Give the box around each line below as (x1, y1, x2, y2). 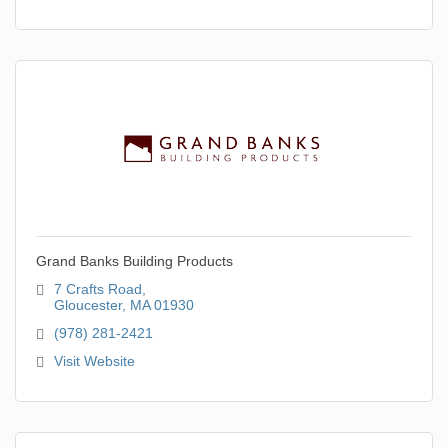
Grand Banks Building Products (36, 253, 233, 269)
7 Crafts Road (53, 281, 142, 297)
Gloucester (53, 297, 122, 313)
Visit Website (53, 353, 135, 369)
